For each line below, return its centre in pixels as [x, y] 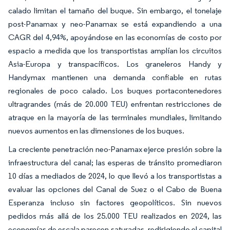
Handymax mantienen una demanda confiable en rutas [115, 78]
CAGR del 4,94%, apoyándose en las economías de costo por [115, 37]
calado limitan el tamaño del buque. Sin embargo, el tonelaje [115, 11]
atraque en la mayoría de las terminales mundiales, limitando [115, 118]
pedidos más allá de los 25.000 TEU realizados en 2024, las [115, 216]
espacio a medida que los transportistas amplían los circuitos [115, 51]
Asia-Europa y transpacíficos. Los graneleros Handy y [115, 64]
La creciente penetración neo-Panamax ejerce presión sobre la [115, 149]
